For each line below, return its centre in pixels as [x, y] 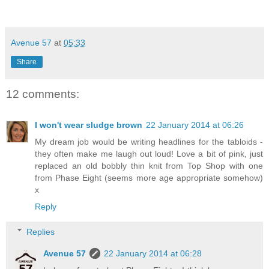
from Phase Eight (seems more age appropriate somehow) [149, 178]
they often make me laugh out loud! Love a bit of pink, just [149, 154]
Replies [41, 231]
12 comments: [43, 94]
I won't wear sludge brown [89, 125]
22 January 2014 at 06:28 [153, 253]
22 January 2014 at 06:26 [195, 125]
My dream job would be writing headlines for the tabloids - [149, 142]
